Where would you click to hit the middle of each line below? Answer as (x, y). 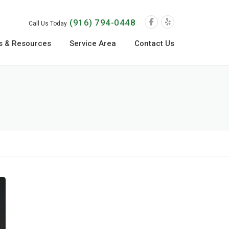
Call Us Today (48, 24)
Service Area (93, 43)
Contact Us (154, 43)
